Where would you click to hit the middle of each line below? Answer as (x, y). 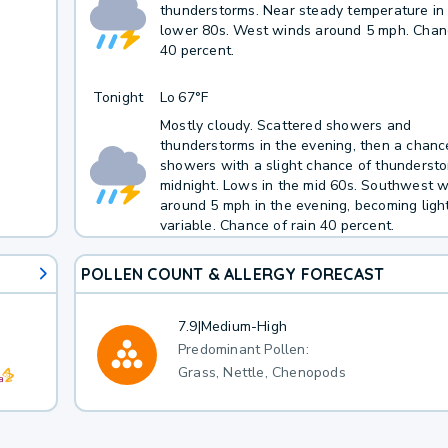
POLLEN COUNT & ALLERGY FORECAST (232, 273)
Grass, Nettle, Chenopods (261, 372)
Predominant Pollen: (243, 349)
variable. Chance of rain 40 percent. (277, 225)
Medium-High (243, 326)
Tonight (118, 97)
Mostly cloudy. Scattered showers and (285, 125)
